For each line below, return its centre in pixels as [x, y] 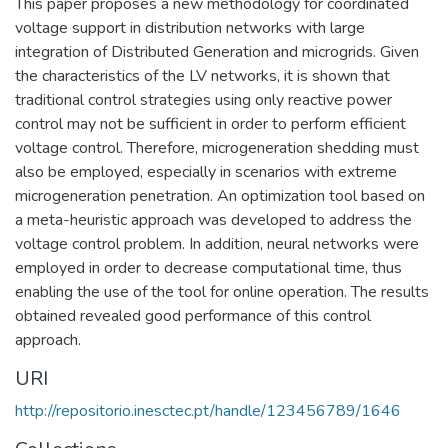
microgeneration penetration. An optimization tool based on [220, 195]
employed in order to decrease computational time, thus [208, 267]
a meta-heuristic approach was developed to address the [213, 219]
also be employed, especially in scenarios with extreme [206, 171]
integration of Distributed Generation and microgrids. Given [217, 51]
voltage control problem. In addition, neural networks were [217, 243]
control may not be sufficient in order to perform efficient [210, 123]
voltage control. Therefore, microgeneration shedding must [217, 147]
